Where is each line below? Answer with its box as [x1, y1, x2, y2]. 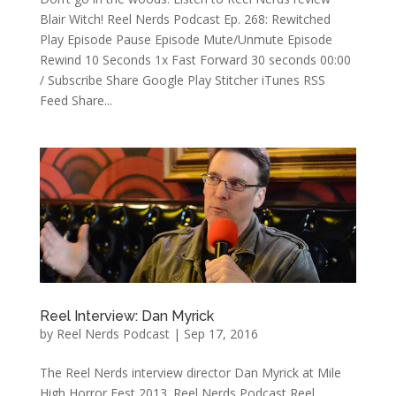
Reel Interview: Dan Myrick [39, 308, 214, 325]
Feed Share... [39, 91, 112, 109]
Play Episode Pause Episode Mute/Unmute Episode [39, 30, 332, 48]
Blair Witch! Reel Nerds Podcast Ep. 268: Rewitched [39, 10, 331, 27]
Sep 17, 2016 [183, 325, 258, 343]
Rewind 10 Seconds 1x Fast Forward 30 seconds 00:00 [39, 50, 351, 68]
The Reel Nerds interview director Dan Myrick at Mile [39, 364, 341, 382]
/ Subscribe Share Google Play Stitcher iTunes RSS [39, 71, 325, 88]
